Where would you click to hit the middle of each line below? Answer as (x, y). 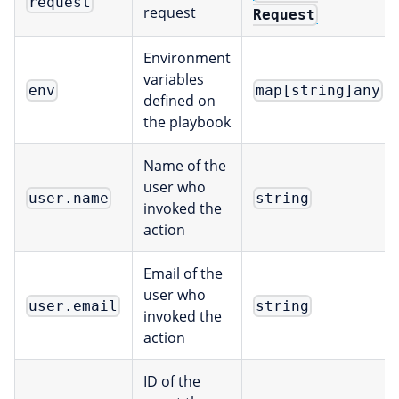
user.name (69, 199)
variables (174, 80)
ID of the (172, 382)
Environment (187, 58)
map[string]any (318, 91)
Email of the (183, 274)
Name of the (185, 166)
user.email (73, 306)
